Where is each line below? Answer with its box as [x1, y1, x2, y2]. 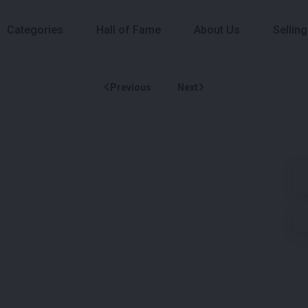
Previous [110, 81, 151, 93]
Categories [7, 23, 63, 37]
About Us [194, 23, 240, 37]
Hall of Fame [96, 23, 161, 37]
